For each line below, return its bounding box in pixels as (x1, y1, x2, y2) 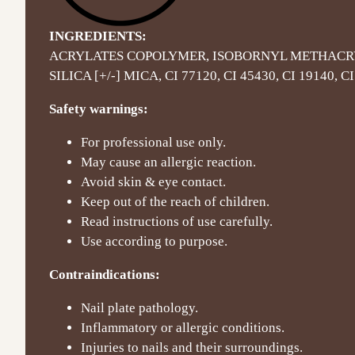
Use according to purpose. (81, 233, 227, 249)
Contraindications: (49, 266, 160, 282)
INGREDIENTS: (49, 28, 147, 44)
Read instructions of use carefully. (81, 213, 273, 229)
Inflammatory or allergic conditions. (81, 319, 284, 335)
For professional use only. (81, 134, 226, 150)
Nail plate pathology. (81, 300, 198, 315)
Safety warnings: (49, 101, 148, 116)
